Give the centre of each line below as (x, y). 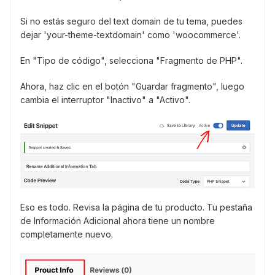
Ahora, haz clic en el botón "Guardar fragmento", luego (132, 87)
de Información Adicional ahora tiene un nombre (118, 221)
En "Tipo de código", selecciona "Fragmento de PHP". (131, 61)
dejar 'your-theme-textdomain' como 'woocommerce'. (130, 35)
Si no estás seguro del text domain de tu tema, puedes (131, 21)
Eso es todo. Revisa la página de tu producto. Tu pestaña (136, 207)
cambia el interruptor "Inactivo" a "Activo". (105, 100)
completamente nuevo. (67, 234)
